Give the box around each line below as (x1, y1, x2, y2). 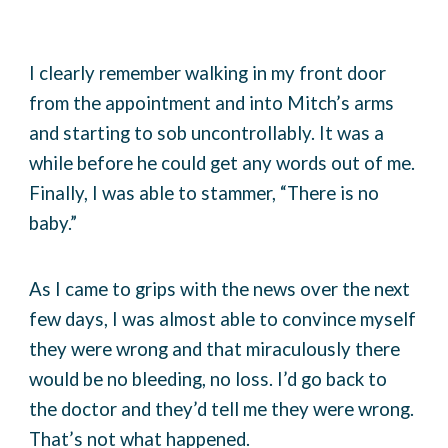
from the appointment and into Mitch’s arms (29, 92, 395, 114)
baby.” (29, 212, 82, 234)
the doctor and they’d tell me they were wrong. (29, 398, 415, 420)
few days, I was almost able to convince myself (29, 308, 417, 330)
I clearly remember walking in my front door (29, 62, 387, 84)
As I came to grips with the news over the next (29, 278, 411, 300)
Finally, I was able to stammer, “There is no (29, 182, 380, 204)
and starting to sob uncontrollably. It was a (29, 122, 385, 144)
